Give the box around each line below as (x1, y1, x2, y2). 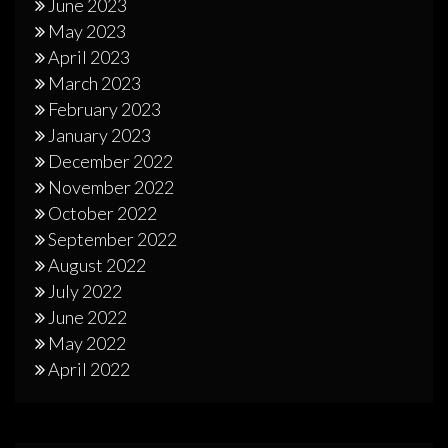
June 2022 (48, 306, 127, 329)
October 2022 (48, 202, 157, 225)
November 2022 (48, 176, 174, 199)
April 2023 (48, 46, 130, 69)
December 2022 (48, 150, 173, 173)
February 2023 (48, 98, 161, 121)
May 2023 (48, 20, 126, 43)
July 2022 (48, 280, 122, 303)
